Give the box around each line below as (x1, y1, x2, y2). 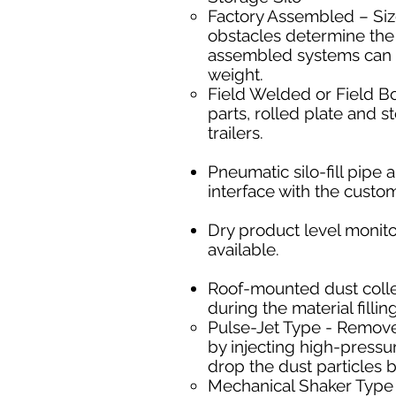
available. (208, 240, 279, 259)
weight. (208, 65, 263, 84)
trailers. (208, 123, 263, 142)
